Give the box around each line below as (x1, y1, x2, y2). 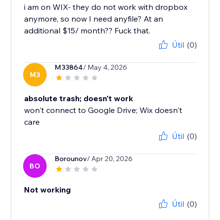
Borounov (55, 154, 87, 164)
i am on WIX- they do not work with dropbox (24, 2, 188, 12)
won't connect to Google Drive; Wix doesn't (24, 105, 183, 115)
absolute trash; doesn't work (24, 93, 134, 104)
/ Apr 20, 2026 (87, 154, 133, 164)
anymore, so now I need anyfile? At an (24, 14, 164, 24)
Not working (24, 185, 71, 195)
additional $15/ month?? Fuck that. (24, 26, 151, 36)
